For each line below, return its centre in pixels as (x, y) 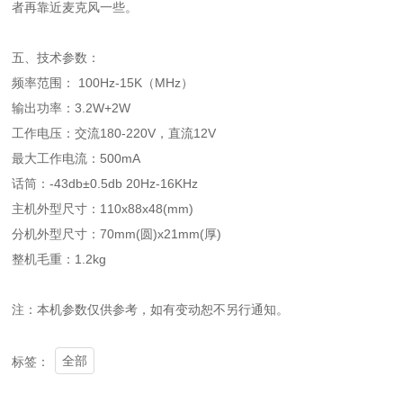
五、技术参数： (56, 58)
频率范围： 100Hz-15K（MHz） (103, 83)
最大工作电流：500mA (76, 159)
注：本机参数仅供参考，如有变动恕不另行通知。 (151, 310)
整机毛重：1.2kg (59, 260)
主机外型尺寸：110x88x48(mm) (103, 209)
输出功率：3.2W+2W (73, 108)
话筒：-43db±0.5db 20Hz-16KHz (105, 184)
